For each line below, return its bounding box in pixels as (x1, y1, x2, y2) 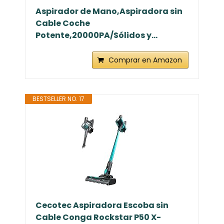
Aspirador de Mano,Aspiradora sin (35, 5, 182, 17)
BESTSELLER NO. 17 (32, 94, 84, 103)
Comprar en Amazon (108, 54, 182, 65)
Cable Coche (35, 17, 90, 29)
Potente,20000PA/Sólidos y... (35, 29, 157, 41)
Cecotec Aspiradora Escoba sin (35, 199, 168, 211)
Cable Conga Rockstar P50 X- (35, 211, 161, 223)
